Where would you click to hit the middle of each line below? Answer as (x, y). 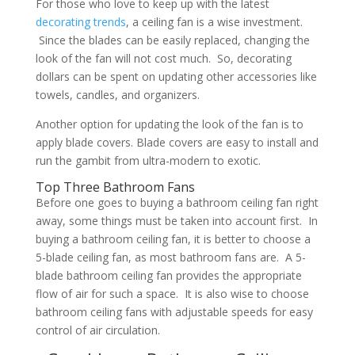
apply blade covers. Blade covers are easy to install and (177, 142)
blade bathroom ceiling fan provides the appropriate (168, 275)
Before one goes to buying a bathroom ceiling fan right (177, 202)
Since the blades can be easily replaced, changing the (172, 40)
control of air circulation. (97, 330)
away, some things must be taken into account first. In (176, 220)
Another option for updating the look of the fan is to (169, 124)
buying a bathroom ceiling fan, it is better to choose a (173, 239)
